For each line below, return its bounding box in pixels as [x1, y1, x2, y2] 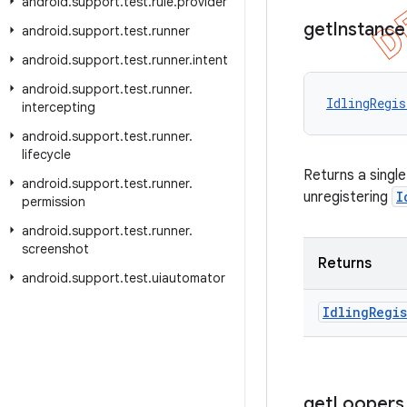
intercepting [22, 99, 95, 115]
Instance [333, 18, 405, 41]
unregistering [303, 188, 392, 206]
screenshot [22, 241, 89, 257]
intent [193, 52, 228, 68]
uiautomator [152, 270, 225, 286]
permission [22, 194, 85, 210]
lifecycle [22, 146, 71, 163]
